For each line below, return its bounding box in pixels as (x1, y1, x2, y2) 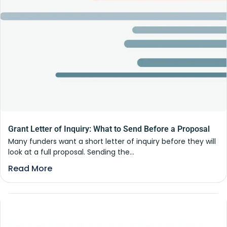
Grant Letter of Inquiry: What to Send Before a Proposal (8, 124, 210, 134)
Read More (8, 163, 52, 175)
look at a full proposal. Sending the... (8, 147, 134, 158)
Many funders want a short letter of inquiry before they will (8, 136, 216, 147)
